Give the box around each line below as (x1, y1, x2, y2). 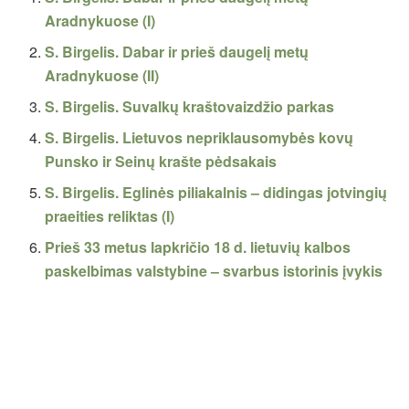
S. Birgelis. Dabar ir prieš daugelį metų (45, 41, 309, 63)
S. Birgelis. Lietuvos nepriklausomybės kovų (45, 127, 354, 149)
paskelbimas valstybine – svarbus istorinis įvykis (45, 260, 383, 282)
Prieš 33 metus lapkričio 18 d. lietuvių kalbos (45, 236, 351, 258)
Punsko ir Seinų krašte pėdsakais (45, 151, 278, 173)
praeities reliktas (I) (45, 205, 175, 227)
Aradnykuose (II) (45, 65, 160, 87)
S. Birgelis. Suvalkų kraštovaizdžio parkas (45, 96, 335, 118)
